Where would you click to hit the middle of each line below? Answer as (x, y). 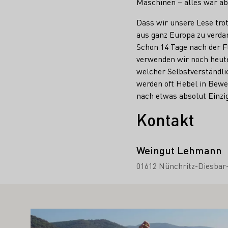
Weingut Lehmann (179, 150)
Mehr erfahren (56, 214)
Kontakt (165, 120)
